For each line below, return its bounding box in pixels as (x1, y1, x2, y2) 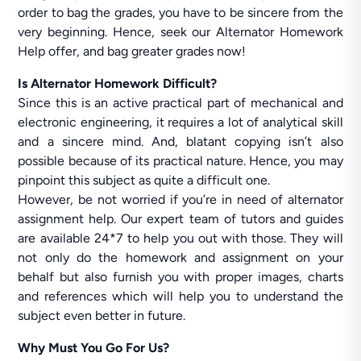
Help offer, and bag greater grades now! (18, 44, 247, 59)
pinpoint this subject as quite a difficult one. (18, 172, 271, 188)
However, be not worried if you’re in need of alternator (18, 192, 343, 207)
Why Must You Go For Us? (18, 340, 170, 355)
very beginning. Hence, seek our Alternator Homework (18, 24, 343, 39)
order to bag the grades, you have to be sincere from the (18, 5, 343, 20)
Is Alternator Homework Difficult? (18, 76, 218, 91)
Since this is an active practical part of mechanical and (18, 95, 343, 110)
